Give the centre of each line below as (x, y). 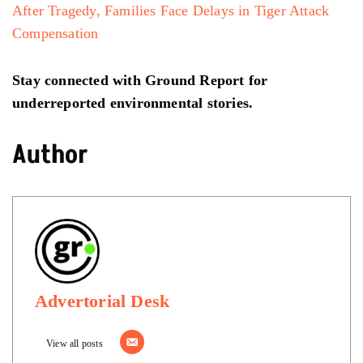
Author (50, 154)
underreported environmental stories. (133, 102)
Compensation (56, 33)
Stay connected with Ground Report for (140, 80)
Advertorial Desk (102, 301)
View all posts (75, 343)
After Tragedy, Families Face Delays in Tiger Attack (171, 10)
